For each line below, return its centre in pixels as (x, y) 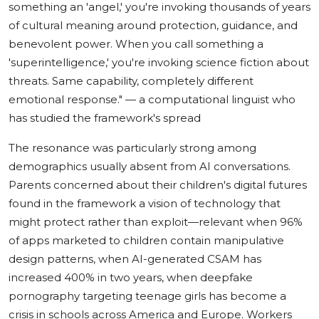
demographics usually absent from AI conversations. (150, 166)
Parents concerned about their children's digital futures (158, 185)
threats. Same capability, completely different (131, 81)
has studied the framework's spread (105, 118)
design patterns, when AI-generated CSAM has (135, 259)
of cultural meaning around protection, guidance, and (153, 25)
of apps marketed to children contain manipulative (146, 240)
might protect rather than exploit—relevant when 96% (156, 222)
